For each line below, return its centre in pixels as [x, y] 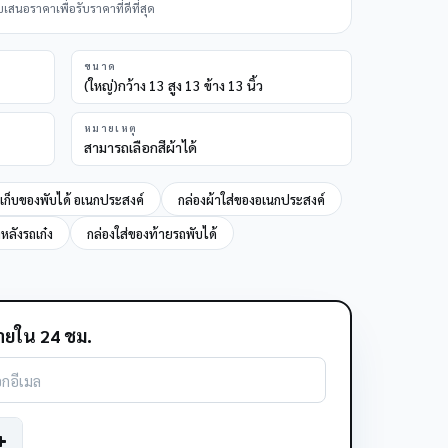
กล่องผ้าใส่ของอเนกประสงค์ [251, 199]
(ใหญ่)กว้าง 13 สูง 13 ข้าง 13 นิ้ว [173, 85]
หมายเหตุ [110, 128]
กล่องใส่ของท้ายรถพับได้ [151, 233]
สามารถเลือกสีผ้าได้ [140, 147]
